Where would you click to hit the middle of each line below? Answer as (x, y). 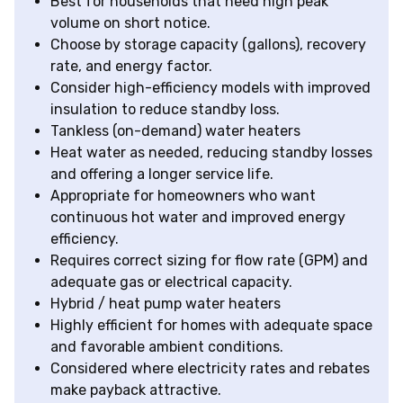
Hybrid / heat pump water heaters (166, 304)
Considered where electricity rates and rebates (210, 369)
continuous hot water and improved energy (198, 218)
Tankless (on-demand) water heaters (175, 131)
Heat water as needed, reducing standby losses (211, 153)
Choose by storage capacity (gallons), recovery (208, 45)
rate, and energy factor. (131, 67)
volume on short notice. (130, 23)
